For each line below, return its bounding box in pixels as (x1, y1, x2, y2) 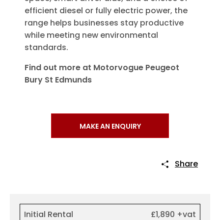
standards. (25, 42, 68, 54)
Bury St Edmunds (25, 74, 92, 86)
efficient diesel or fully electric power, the (25, 5, 188, 17)
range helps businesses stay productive (25, 17, 184, 29)
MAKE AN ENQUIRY (79, 121, 141, 131)
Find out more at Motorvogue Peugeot (25, 62, 179, 74)
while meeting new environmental (25, 29, 158, 41)
